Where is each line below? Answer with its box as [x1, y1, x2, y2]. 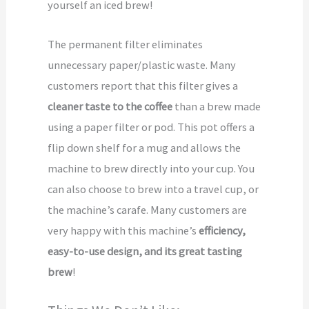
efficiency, [199, 223, 246, 237]
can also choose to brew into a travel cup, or [48, 181, 259, 196]
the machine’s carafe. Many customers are [48, 202, 248, 217]
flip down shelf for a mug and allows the [48, 140, 241, 154]
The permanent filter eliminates [48, 37, 203, 51]
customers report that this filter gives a [48, 78, 239, 92]
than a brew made [172, 99, 261, 113]
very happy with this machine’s [48, 223, 199, 237]
